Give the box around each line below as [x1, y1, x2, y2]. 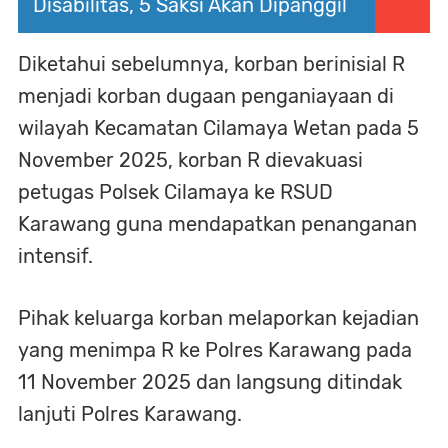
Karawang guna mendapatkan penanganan [18, 212, 417, 236]
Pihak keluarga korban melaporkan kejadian [18, 306, 419, 330]
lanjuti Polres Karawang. [18, 402, 242, 426]
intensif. [18, 244, 93, 268]
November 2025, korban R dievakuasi [18, 148, 363, 172]
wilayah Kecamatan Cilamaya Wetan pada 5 [18, 116, 419, 140]
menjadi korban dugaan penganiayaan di [18, 84, 394, 108]
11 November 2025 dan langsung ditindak [18, 370, 402, 394]
